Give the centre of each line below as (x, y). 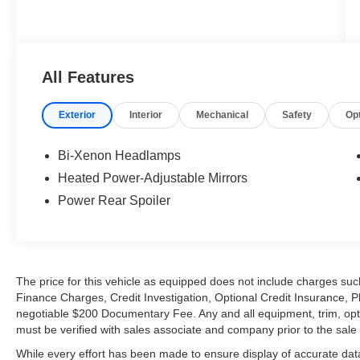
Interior (146, 115)
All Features (88, 78)
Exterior (78, 115)
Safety (297, 115)
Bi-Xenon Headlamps (120, 156)
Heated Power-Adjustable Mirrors (153, 178)
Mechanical (223, 115)
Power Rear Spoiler (115, 201)
